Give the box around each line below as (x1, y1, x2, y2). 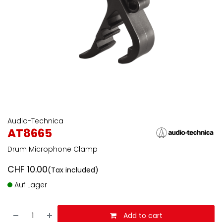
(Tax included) (48, 165, 99, 175)
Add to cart (121, 211, 163, 221)
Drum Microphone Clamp (7, 144, 98, 154)
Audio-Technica (7, 116, 63, 126)
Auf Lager (12, 180, 47, 190)
